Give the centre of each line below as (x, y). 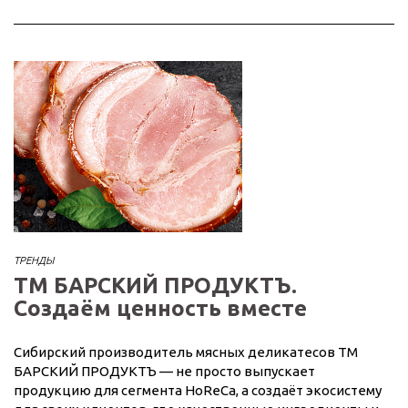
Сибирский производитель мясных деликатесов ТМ (186, 352)
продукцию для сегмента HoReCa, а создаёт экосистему (198, 390)
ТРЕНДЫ (34, 260)
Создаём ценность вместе (160, 308)
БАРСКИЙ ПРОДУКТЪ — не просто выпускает (164, 371)
